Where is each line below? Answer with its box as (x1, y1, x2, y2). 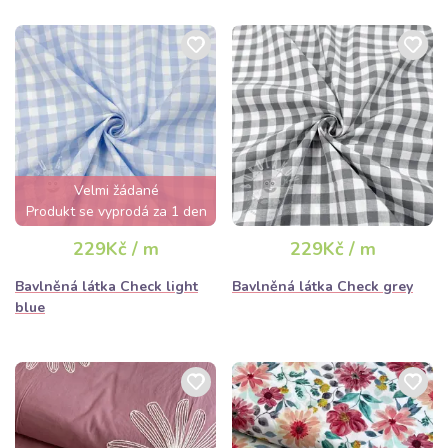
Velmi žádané (74, 181, 159, 200)
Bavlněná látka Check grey (232, 277, 413, 296)
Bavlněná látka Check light (15, 277, 198, 296)
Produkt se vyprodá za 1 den (26, 202, 207, 221)
